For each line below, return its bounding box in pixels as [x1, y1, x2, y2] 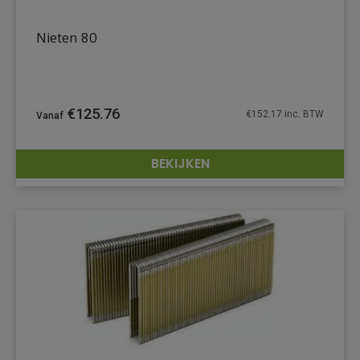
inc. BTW [282, 108, 324, 120]
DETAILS [277, 165, 316, 184]
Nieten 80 [36, 27, 97, 51]
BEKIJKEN [150, 153, 210, 173]
